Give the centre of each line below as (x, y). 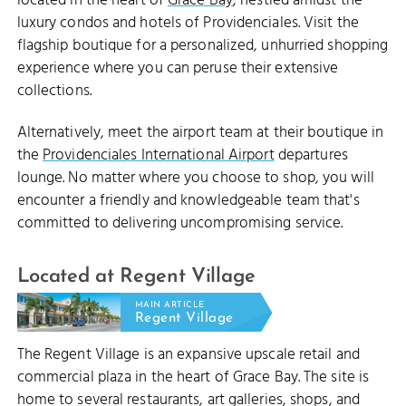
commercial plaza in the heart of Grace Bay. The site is (193, 378)
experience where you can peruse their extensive (178, 68)
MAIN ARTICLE (169, 305)
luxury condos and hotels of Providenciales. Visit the (188, 23)
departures (311, 156)
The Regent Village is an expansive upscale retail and (188, 355)
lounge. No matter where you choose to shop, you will (195, 179)
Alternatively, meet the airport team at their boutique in (200, 133)
